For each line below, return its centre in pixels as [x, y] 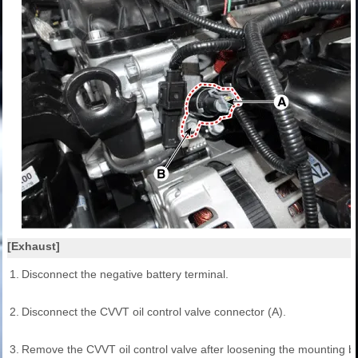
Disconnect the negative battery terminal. [125, 274]
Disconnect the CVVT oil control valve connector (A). [154, 311]
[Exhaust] [34, 246]
